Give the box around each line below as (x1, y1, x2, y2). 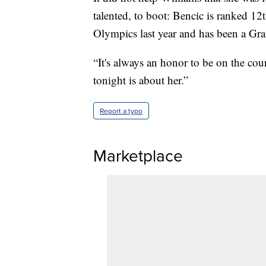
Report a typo (100, 106, 142, 116)
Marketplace (93, 144, 183, 167)
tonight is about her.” (93, 72, 188, 88)
